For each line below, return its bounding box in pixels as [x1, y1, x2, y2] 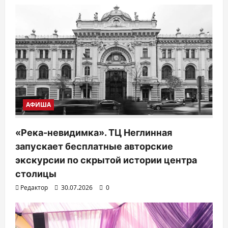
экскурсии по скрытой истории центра [15, 155, 197, 166]
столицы [15, 168, 56, 180]
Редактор [20, 183, 48, 192]
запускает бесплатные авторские [15, 141, 173, 152]
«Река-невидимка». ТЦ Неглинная [15, 127, 172, 138]
